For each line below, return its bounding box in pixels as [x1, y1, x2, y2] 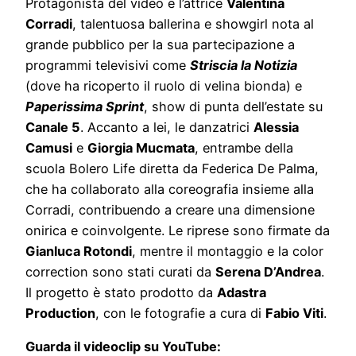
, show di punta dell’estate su [144, 98, 323, 114]
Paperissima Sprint [25, 98, 144, 114]
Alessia [253, 118, 299, 135]
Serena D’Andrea [215, 263, 321, 280]
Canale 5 [25, 118, 80, 135]
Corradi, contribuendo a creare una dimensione [25, 201, 315, 218]
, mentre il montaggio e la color [132, 242, 323, 259]
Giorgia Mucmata [87, 139, 195, 156]
